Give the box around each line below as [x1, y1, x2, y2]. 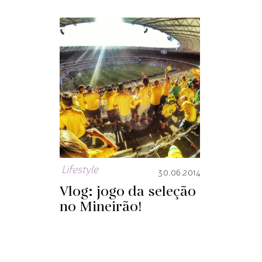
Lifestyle [61, 165, 98, 175]
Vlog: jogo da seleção [60, 182, 196, 202]
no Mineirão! [60, 197, 142, 217]
